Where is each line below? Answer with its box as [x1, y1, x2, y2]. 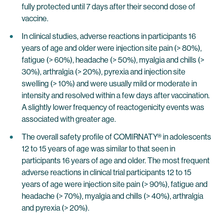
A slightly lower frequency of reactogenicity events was [22, 103, 204, 112]
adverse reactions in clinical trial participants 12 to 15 [22, 168, 191, 177]
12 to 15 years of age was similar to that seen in [22, 144, 175, 153]
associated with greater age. [22, 114, 116, 124]
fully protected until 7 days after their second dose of [22, 2, 195, 11]
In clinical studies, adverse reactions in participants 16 [22, 32, 196, 41]
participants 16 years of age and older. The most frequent [22, 156, 210, 165]
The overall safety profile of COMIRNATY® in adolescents [22, 132, 211, 142]
